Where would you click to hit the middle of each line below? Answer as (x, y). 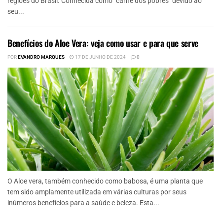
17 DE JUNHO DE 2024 (100, 57)
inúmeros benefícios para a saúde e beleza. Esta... (83, 203)
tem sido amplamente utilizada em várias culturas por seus (97, 192)
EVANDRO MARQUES (41, 57)
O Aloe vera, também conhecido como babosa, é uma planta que (105, 181)
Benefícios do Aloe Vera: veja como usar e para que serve (103, 43)
